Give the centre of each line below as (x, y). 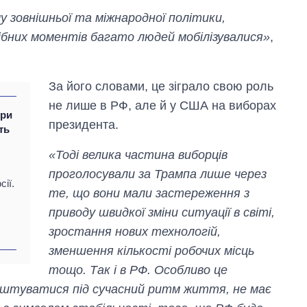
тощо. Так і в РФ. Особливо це (138, 270)
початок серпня (241, 272)
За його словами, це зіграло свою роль (161, 86)
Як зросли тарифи (247, 233)
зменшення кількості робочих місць (152, 250)
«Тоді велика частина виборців (138, 155)
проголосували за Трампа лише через (158, 174)
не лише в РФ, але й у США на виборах (163, 105)
